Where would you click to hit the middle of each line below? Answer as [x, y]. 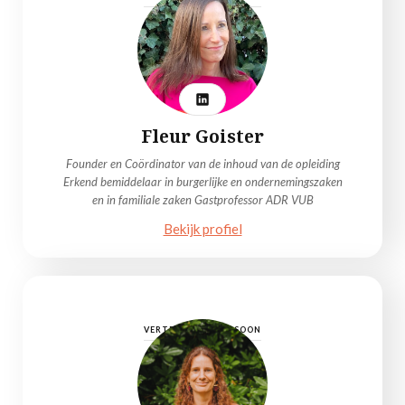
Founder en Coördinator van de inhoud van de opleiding [202, 164]
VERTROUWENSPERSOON [202, 330]
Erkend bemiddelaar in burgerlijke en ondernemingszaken [202, 182]
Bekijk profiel [202, 229]
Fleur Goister [202, 137]
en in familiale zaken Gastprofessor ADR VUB [202, 200]
